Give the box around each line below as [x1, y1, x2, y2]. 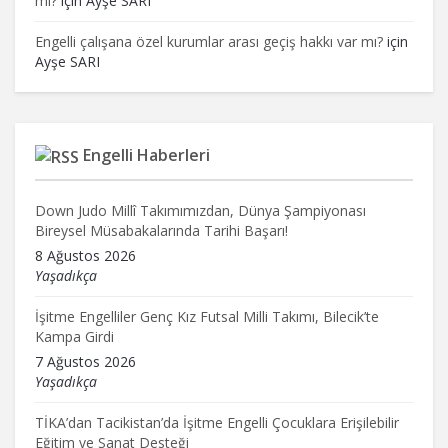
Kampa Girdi [35, 326, 114, 346]
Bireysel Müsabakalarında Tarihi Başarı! [35, 220, 288, 240]
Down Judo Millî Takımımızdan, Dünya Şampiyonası [35, 200, 366, 220]
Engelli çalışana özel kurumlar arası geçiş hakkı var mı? [35, 32, 383, 51]
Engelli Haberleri [83, 144, 210, 166]
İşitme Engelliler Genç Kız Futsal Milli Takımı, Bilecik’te [35, 306, 379, 326]
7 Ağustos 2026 [35, 351, 136, 371]
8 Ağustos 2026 [35, 245, 136, 265]
